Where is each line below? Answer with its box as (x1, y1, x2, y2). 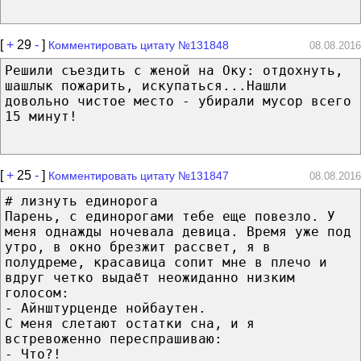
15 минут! (5, 108, 77, 124)
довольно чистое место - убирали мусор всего (5, 93, 351, 109)
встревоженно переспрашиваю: (5, 330, 222, 346)
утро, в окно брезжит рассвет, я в (5, 239, 271, 255)
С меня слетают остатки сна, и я (5, 315, 255, 331)
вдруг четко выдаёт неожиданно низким (5, 269, 295, 285)
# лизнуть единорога (5, 193, 158, 209)
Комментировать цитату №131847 (48, 168, 229, 182)
